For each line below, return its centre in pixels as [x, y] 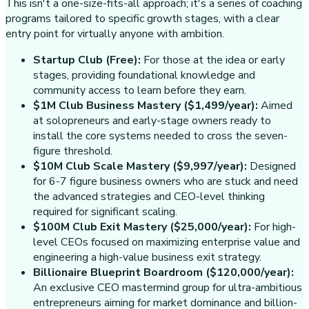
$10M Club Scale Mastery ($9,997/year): [141, 166]
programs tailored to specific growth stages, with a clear [142, 18]
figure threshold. [73, 151]
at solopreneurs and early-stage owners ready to [152, 120]
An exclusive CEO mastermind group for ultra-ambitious [168, 287]
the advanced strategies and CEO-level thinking [149, 196]
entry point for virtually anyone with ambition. [115, 33]
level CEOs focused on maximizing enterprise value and [167, 242]
